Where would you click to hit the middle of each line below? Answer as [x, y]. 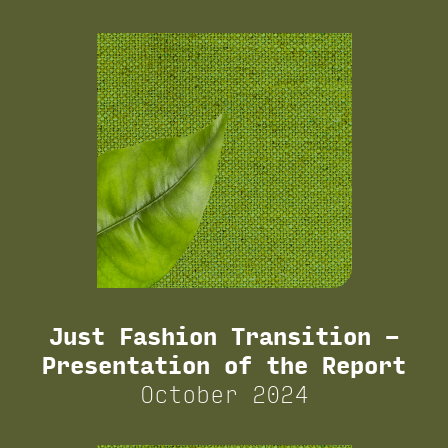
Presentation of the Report [224, 366]
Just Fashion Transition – [224, 337]
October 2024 [224, 395]
